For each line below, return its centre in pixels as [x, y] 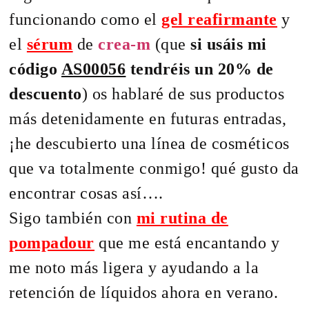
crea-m [124, 44]
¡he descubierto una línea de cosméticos [149, 143]
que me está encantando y [187, 242]
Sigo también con [73, 218]
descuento [46, 93]
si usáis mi [229, 44]
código [35, 69]
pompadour [52, 242]
